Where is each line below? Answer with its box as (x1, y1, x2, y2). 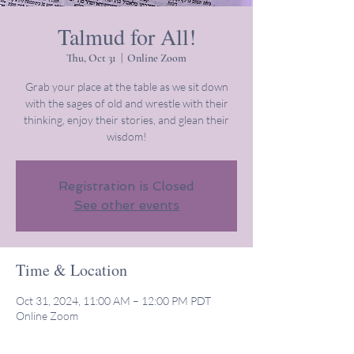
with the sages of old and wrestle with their (24, 96, 228, 110)
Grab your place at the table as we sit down (24, 80, 228, 93)
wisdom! (106, 130, 147, 143)
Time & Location (16, 259, 127, 281)
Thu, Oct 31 (66, 51, 116, 65)
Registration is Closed (58, 179, 194, 194)
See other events (73, 198, 179, 213)
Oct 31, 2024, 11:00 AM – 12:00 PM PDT (16, 294, 211, 307)
